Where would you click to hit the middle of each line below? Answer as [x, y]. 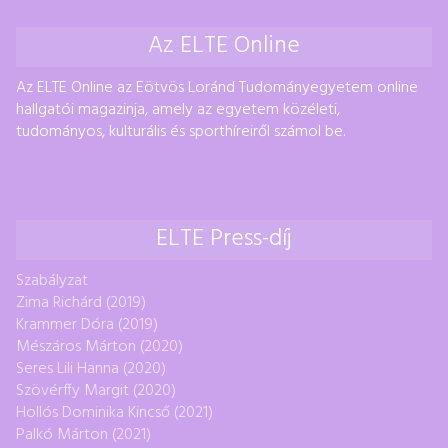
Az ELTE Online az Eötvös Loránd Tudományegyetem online [217, 87]
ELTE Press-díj [224, 238]
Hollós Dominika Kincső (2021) [114, 412]
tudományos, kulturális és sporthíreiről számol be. [180, 131]
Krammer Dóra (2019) [87, 324]
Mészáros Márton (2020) [99, 346]
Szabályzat [52, 280]
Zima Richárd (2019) [81, 302]
